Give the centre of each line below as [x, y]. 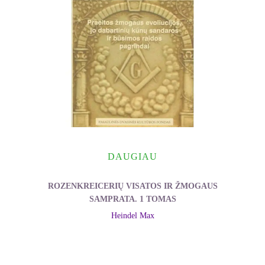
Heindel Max [132, 216]
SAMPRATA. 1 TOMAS [132, 199]
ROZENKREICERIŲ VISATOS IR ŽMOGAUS [132, 186]
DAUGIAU [132, 156]
